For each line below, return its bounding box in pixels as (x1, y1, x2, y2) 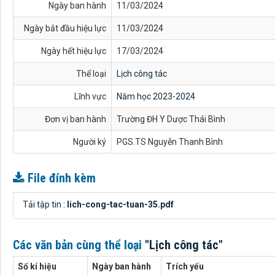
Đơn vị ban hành (45, 114, 106, 124)
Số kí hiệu (18, 261, 56, 271)
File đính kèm (28, 171, 96, 185)
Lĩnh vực (74, 91, 106, 101)
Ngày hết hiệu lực (41, 46, 106, 56)
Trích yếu (166, 261, 204, 271)
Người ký (73, 137, 106, 147)
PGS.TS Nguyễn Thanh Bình (117, 137, 223, 147)
